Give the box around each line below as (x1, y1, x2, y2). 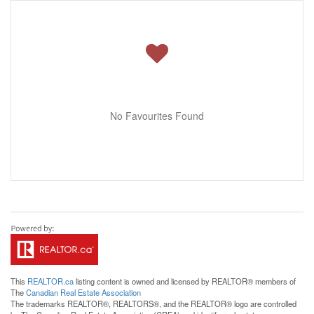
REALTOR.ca (27, 275, 74, 287)
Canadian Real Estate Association (26, 286, 141, 298)
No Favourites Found (110, 108, 204, 123)
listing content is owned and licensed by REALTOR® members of (74, 275, 296, 287)
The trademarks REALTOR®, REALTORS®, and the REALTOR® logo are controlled (11, 297, 296, 309)
